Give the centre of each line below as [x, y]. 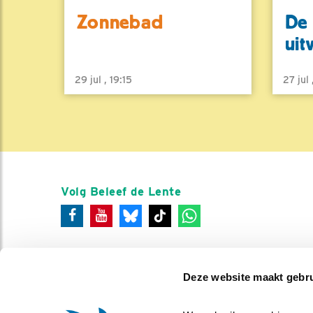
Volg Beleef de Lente [121, 191]
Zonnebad [120, 23]
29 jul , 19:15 [103, 79]
